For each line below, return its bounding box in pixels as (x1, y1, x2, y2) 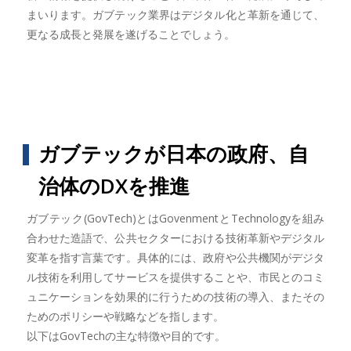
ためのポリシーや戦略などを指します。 (26, 308, 224, 324)
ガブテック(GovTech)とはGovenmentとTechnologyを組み (26, 210, 325, 226)
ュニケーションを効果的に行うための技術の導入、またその (26, 288, 325, 304)
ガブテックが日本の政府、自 (38, 139, 309, 168)
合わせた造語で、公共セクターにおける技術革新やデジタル (26, 230, 325, 245)
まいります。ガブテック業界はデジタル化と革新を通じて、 (26, 6, 325, 22)
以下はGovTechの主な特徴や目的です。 (26, 327, 226, 343)
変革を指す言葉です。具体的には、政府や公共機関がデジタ (26, 249, 325, 265)
